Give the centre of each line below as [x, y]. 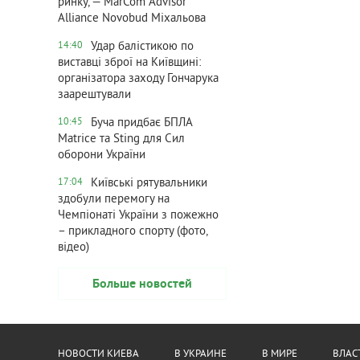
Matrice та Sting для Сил [121, 139]
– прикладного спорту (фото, [133, 232]
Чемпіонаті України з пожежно [138, 216]
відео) [74, 248]
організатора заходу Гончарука [138, 79]
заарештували [94, 95]
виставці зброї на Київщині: [129, 63]
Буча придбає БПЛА [141, 123]
